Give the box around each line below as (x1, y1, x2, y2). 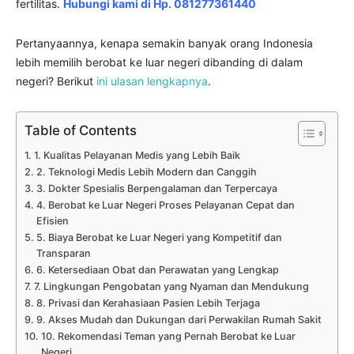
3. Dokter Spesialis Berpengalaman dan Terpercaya (36, 183, 277, 195)
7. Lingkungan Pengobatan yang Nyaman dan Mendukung (33, 281, 309, 293)
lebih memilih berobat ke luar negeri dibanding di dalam (16, 55, 303, 70)
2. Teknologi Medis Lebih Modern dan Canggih (36, 166, 257, 179)
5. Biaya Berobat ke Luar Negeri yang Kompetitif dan (36, 232, 282, 244)
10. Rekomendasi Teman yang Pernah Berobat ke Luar (40, 330, 296, 343)
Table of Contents (24, 122, 137, 139)
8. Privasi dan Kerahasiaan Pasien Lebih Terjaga (36, 297, 260, 310)
